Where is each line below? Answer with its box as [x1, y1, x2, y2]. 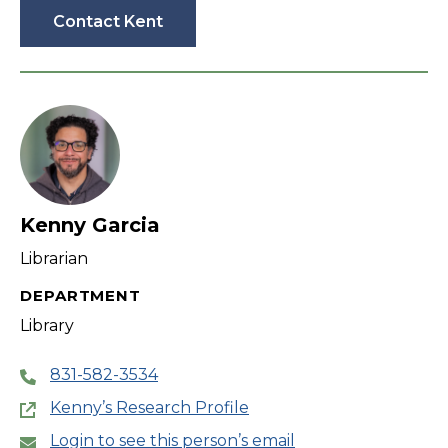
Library [20, 316, 74, 336]
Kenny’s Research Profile [50, 398, 249, 418]
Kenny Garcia [20, 213, 160, 238]
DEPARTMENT [20, 286, 141, 306]
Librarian [20, 249, 88, 269]
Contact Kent [53, 12, 163, 32]
